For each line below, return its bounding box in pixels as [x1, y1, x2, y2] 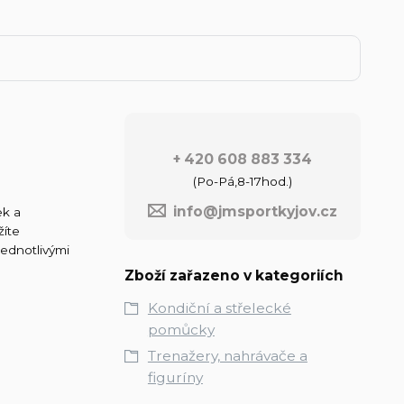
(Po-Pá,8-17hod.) [192, 173, 292, 188]
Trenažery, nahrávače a [147, 346, 308, 364]
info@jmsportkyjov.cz [172, 202, 337, 220]
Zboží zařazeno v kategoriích [124, 266, 344, 284]
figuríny [147, 368, 203, 386]
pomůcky [147, 320, 215, 338]
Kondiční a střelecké [147, 298, 291, 317]
